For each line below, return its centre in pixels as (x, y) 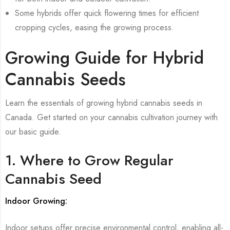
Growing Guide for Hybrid (104, 58)
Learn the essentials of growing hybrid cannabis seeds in (104, 103)
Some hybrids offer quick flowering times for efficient (107, 13)
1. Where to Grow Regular (91, 161)
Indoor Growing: (36, 201)
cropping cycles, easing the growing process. (95, 28)
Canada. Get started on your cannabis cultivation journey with (111, 118)
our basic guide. (33, 132)
